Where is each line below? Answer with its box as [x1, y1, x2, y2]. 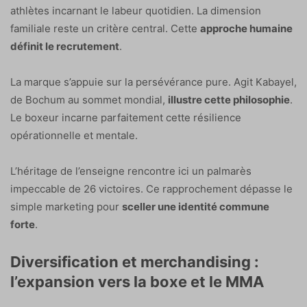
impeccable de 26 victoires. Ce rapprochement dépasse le [10, 182, 293, 196]
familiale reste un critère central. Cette [10, 22, 200, 36]
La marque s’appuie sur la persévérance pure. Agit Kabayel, [10, 75, 297, 89]
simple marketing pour [10, 200, 122, 214]
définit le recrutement [10, 40, 119, 53]
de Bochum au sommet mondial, [10, 93, 168, 107]
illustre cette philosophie [168, 93, 290, 107]
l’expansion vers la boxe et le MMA [10, 273, 264, 291]
